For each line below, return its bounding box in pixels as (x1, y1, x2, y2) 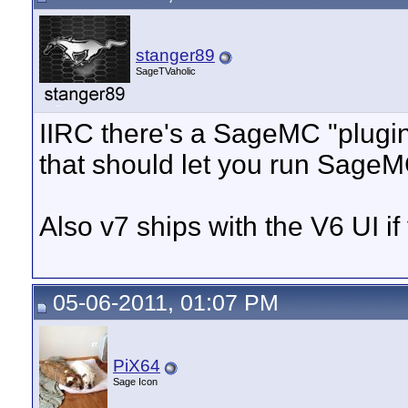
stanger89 (136, 46, 215, 65)
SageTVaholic (136, 66, 196, 76)
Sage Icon (113, 376, 158, 387)
